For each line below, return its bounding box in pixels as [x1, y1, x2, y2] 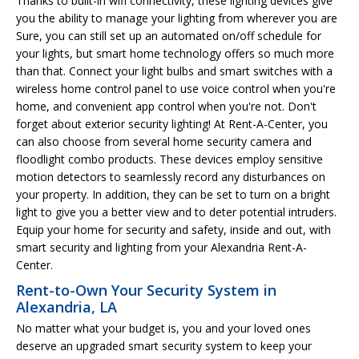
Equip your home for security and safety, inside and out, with [16, 221, 331, 237]
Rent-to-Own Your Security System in [16, 280, 276, 300]
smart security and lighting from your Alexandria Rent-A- [16, 239, 307, 255]
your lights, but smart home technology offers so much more [16, 45, 334, 61]
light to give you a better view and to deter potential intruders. [16, 204, 337, 220]
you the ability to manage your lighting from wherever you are [16, 10, 337, 26]
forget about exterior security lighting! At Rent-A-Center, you [16, 115, 328, 131]
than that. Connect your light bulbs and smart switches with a [16, 63, 333, 79]
